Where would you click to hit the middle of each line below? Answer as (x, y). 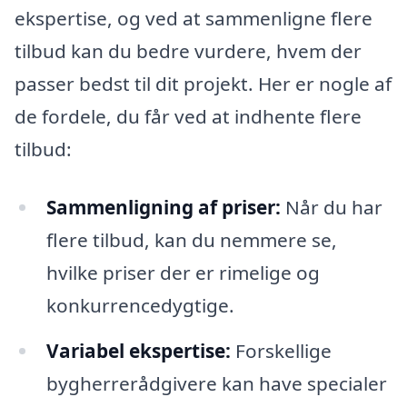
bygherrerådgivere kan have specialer (216, 383)
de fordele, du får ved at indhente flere (188, 117)
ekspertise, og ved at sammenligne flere (194, 19)
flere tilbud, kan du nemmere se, (191, 239)
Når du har (331, 207)
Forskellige (281, 350)
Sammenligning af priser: (163, 207)
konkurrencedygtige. (140, 305)
